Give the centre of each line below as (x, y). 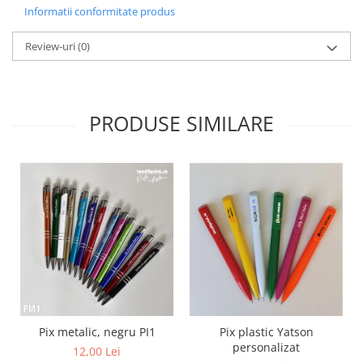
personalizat (266, 347)
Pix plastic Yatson (266, 331)
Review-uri (51, 46)
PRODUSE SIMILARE (181, 123)
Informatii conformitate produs (100, 11)
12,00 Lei (97, 351)
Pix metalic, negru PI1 (97, 331)
